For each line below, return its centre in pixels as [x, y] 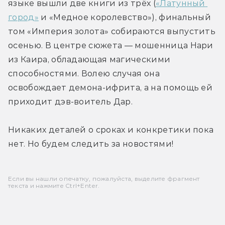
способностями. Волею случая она [84, 73]
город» [23, 17]
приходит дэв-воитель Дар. [71, 101]
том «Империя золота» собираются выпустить [112, 31]
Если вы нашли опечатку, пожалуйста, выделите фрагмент [104, 178]
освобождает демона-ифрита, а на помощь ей [110, 87]
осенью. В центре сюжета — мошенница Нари [111, 45]
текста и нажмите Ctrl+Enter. [54, 185]
